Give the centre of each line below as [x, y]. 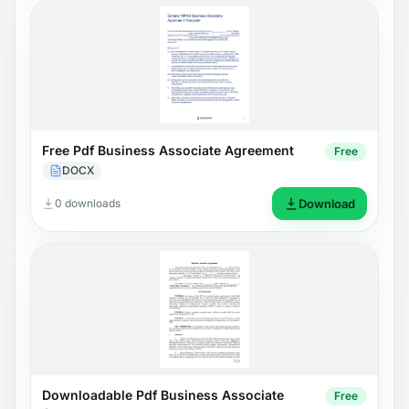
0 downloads [88, 203]
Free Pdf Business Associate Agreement [168, 150]
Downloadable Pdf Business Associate [163, 394]
